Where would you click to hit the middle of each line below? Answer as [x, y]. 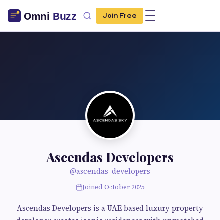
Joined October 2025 [113, 187]
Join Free [120, 16]
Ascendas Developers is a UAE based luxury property [110, 208]
